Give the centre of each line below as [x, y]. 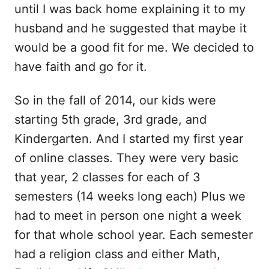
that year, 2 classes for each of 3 [107, 177]
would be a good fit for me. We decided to [134, 47]
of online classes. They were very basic [126, 158]
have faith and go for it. [81, 66]
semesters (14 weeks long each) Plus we [130, 196]
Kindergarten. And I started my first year [129, 138]
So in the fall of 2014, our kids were [115, 100]
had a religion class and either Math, [117, 254]
